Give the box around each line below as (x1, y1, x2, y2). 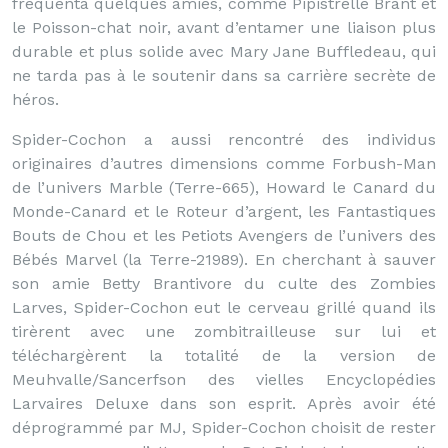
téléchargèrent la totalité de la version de (12, 346, 436, 365)
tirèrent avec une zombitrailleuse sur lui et (12, 322, 436, 341)
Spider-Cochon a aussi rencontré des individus (12, 130, 436, 149)
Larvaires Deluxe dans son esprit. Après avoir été (12, 394, 436, 413)
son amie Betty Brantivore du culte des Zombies (12, 274, 436, 293)
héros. (12, 90, 59, 109)
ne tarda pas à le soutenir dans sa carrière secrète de (12, 66, 436, 85)
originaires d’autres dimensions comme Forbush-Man (12, 154, 436, 173)
